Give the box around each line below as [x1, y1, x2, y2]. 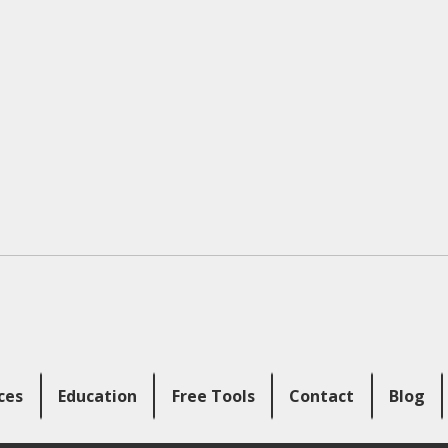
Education [58, 385, 137, 407]
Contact [289, 385, 355, 407]
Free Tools [171, 385, 255, 407]
